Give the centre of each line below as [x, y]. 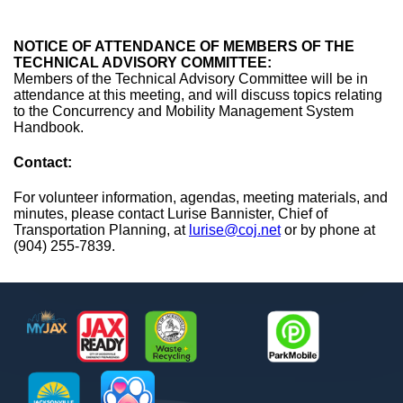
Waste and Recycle [201, 377]
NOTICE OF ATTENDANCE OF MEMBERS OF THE [184, 46]
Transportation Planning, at [101, 230]
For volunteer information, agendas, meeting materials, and [201, 198]
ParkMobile [300, 377]
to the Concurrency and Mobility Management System [184, 111]
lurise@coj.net [235, 230]
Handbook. [49, 127]
